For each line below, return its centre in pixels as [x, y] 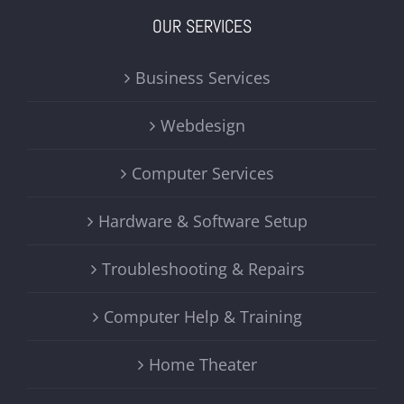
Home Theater [203, 364]
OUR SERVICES [202, 26]
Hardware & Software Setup [203, 220]
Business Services [203, 77]
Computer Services [203, 173]
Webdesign [203, 125]
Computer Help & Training [203, 316]
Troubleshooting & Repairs [203, 268]
